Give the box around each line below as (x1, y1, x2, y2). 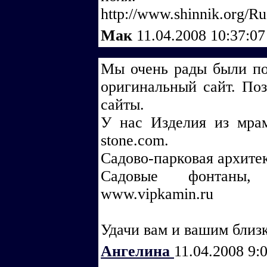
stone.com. (101, 132, 169, 149)
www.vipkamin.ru (101, 185, 213, 203)
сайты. (101, 96, 144, 113)
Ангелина (101, 243, 174, 260)
